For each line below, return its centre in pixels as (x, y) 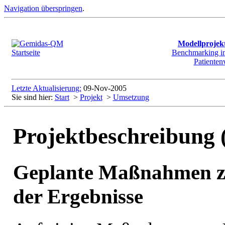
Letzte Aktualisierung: (46, 88)
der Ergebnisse (78, 196)
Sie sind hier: (33, 97)
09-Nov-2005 (105, 88)
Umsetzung (131, 97)
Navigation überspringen (43, 8)
